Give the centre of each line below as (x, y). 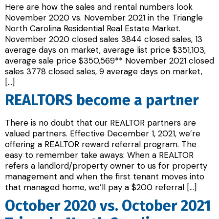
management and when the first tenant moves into (105, 177)
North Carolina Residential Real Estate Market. (94, 28)
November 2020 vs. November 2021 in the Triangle (104, 17)
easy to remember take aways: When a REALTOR (99, 155)
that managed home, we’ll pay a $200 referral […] (101, 187)
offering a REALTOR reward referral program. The (101, 144)
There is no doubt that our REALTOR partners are (100, 123)
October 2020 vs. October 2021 (108, 205)
